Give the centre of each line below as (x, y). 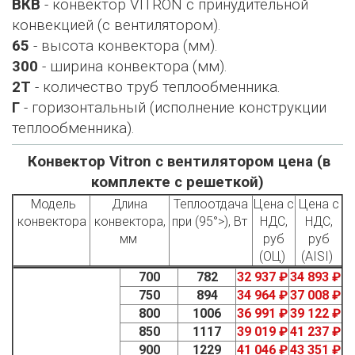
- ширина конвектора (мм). (133, 67)
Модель (52, 204)
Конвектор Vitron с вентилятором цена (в (179, 162)
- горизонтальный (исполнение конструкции (173, 108)
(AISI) (319, 256)
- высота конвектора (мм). (124, 46)
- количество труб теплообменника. (156, 87)
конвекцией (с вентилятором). (116, 25)
